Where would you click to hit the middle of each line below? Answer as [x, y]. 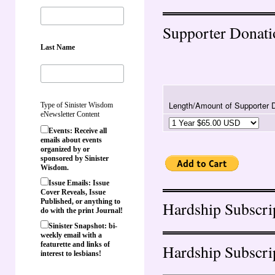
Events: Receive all [78, 130]
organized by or [65, 149]
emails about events [71, 140]
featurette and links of [75, 244]
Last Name [58, 47]
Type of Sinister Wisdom [77, 105]
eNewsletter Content [70, 114]
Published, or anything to [80, 201]
